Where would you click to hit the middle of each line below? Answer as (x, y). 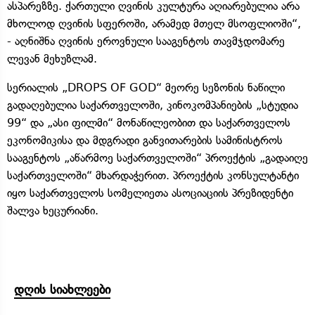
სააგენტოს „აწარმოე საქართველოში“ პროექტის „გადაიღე (157, 157)
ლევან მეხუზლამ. (52, 58)
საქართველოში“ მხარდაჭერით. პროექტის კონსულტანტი (153, 175)
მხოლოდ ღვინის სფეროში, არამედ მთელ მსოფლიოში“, (154, 23)
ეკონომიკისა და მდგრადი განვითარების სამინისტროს (145, 140)
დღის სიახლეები (62, 289)
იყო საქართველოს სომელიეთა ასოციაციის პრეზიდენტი (150, 193)
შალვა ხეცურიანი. (53, 210)
